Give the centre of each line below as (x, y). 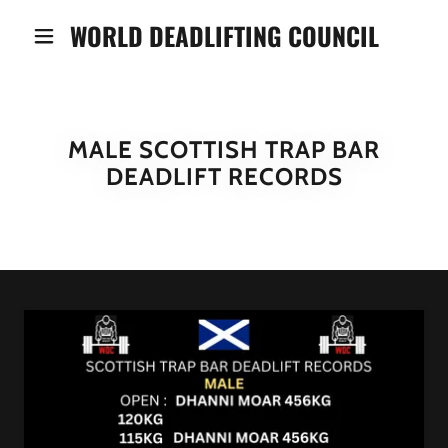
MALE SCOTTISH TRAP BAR (224, 149)
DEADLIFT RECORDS (224, 176)
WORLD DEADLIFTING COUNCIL (224, 35)
